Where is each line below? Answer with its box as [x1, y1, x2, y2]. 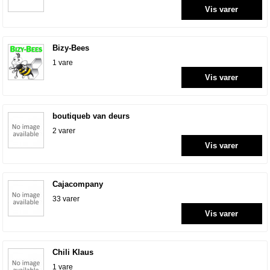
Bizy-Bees [52, 43, 90, 53]
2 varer [52, 127, 76, 136]
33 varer [52, 195, 80, 204]
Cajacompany [52, 180, 104, 189]
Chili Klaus [52, 248, 94, 257]
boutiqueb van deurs [52, 111, 130, 121]
